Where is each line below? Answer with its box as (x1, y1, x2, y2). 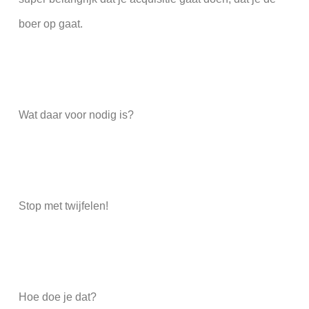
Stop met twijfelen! (18, 200, 108, 212)
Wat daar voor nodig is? (18, 109, 134, 121)
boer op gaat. (18, 18, 83, 30)
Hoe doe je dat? (18, 291, 97, 303)
